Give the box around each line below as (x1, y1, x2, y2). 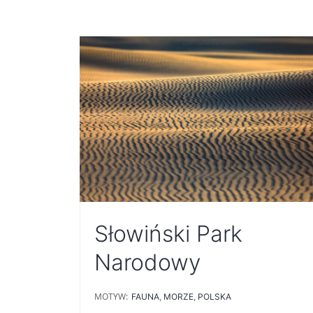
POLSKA (198, 291, 231, 303)
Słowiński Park (94, 220, 242, 248)
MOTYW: (94, 291, 128, 303)
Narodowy (94, 249, 201, 277)
